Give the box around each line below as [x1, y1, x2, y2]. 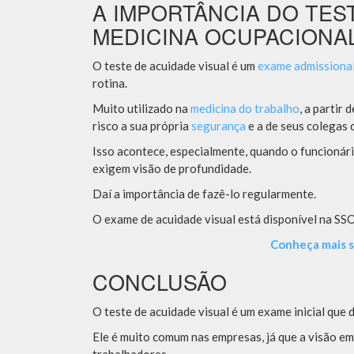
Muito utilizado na [92, 101, 190, 116]
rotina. [92, 76, 130, 91]
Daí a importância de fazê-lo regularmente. [92, 186, 316, 201]
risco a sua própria [92, 119, 191, 134]
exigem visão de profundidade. [92, 161, 251, 176]
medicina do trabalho [190, 101, 299, 116]
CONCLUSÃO [92, 266, 227, 298]
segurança [191, 119, 246, 134]
